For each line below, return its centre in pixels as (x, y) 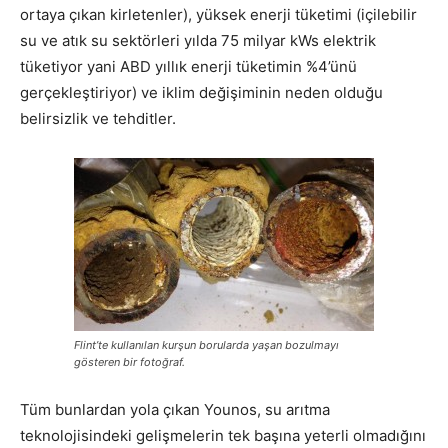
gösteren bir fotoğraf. (129, 362)
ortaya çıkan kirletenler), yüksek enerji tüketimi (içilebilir (218, 14)
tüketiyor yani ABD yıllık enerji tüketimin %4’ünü (188, 66)
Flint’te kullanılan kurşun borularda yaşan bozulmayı (206, 345)
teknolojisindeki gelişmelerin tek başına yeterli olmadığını (223, 435)
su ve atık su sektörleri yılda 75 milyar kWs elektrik (198, 40)
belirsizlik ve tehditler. (98, 118)
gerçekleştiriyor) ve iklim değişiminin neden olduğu (201, 92)
